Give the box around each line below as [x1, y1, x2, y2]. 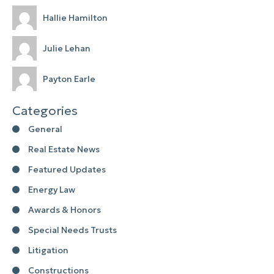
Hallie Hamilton [43, 12, 108, 23]
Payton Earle [43, 73, 95, 84]
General [28, 124, 62, 135]
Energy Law [28, 184, 75, 196]
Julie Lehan [43, 42, 91, 54]
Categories [12, 103, 78, 119]
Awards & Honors [28, 204, 101, 216]
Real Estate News [28, 144, 100, 155]
